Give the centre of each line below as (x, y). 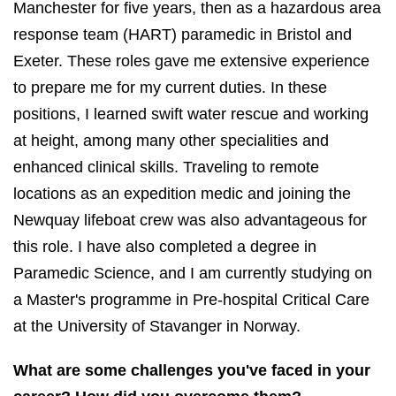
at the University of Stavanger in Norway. (159, 326)
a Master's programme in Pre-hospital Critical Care (191, 299)
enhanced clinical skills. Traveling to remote (166, 167)
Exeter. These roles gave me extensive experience (191, 61)
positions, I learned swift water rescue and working (191, 114)
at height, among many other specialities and (171, 140)
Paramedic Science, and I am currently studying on (193, 273)
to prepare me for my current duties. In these (170, 87)
